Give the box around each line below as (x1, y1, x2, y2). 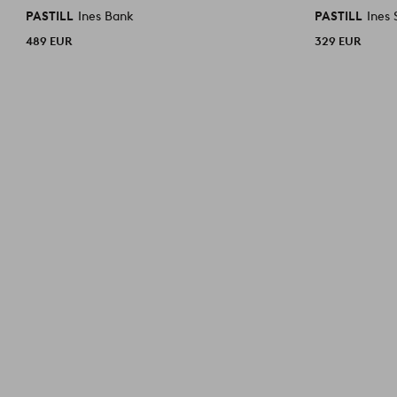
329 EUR (315, 34, 362, 48)
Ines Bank (78, 8, 135, 24)
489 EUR (26, 34, 73, 48)
